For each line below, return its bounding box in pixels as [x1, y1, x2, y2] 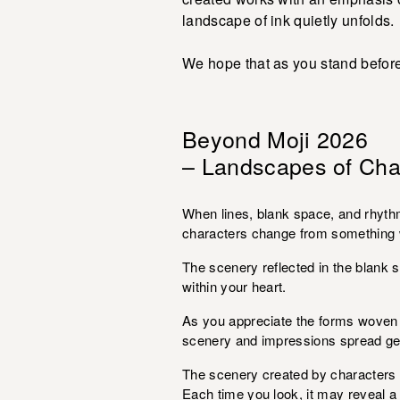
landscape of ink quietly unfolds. [182, 10, 395, 31]
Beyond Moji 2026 [182, 122, 369, 155]
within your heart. [182, 277, 287, 296]
